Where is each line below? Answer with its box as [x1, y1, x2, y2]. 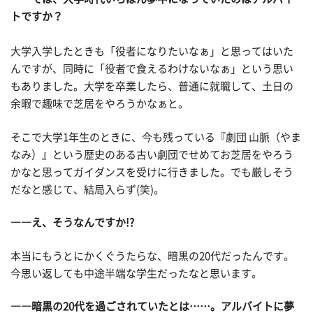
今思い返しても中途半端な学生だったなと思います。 [10, 268, 262, 279]
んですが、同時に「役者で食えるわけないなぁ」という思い [10, 64, 293, 75]
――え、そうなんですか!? [10, 217, 134, 228]
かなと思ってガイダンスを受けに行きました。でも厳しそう [10, 166, 293, 177]
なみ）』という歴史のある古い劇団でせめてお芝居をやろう [10, 149, 293, 160]
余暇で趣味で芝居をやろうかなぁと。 [10, 99, 189, 110]
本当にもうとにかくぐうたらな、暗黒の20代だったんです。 [10, 250, 294, 261]
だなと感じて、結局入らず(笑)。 [10, 184, 164, 195]
